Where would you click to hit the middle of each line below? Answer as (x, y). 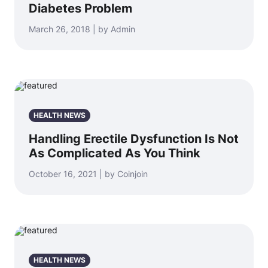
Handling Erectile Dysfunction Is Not (134, 139)
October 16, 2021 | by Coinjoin (88, 174)
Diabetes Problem (80, 8)
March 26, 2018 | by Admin (82, 29)
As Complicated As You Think (115, 153)
